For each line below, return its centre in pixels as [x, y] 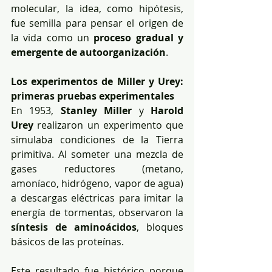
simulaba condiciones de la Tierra [97, 139]
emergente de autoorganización [88, 52]
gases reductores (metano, [97, 168]
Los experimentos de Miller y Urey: [97, 81]
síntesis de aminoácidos [74, 227]
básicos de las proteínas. [67, 241]
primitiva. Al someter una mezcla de [97, 154]
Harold [167, 110]
